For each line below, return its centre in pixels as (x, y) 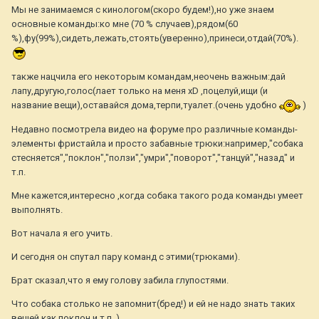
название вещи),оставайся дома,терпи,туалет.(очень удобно (145, 105)
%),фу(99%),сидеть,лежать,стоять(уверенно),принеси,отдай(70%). (155, 38)
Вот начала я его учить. (62, 233)
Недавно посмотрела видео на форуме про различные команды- (155, 129)
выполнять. (37, 209)
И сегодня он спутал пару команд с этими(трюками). (126, 256)
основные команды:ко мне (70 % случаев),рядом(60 (125, 24)
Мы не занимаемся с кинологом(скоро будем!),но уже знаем (143, 10)
